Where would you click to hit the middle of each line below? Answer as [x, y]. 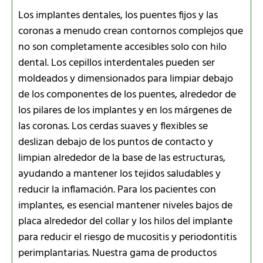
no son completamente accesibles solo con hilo [122, 47]
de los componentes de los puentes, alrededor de [127, 95]
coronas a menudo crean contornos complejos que [131, 31]
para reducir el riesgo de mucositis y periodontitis [127, 237]
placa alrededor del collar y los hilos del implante [125, 221]
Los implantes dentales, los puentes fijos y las [118, 15]
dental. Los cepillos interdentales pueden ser [117, 63]
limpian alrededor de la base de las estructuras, [122, 158]
